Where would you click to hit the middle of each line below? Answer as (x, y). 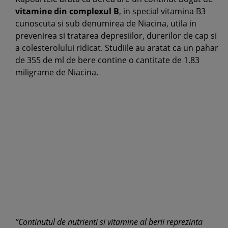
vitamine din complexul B (67, 11)
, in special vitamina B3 (162, 11)
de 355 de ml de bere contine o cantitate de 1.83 (107, 60)
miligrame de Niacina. (57, 72)
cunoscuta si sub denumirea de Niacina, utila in (106, 23)
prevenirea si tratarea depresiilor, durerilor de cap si (116, 36)
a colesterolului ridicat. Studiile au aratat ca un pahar (117, 48)
